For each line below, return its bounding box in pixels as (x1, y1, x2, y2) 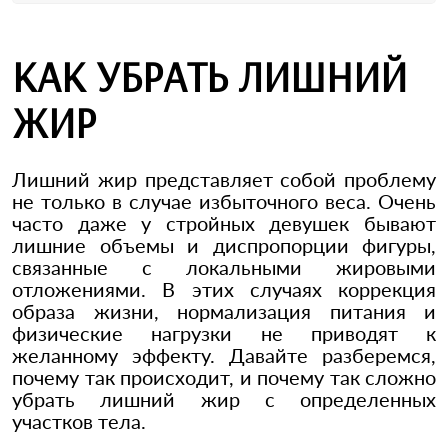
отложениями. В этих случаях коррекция (12, 277, 436, 301)
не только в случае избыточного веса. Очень (12, 189, 436, 213)
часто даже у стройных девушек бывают (12, 211, 436, 235)
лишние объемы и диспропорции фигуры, (12, 233, 436, 257)
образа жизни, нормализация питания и (12, 299, 436, 323)
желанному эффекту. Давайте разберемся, (12, 343, 436, 367)
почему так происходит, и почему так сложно (12, 365, 436, 389)
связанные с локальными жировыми (12, 255, 436, 279)
